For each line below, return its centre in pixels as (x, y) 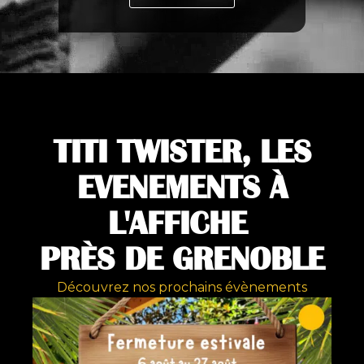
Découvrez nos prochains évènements (182, 287)
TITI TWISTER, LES (182, 152)
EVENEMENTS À (182, 188)
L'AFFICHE (182, 223)
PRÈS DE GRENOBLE (182, 259)
